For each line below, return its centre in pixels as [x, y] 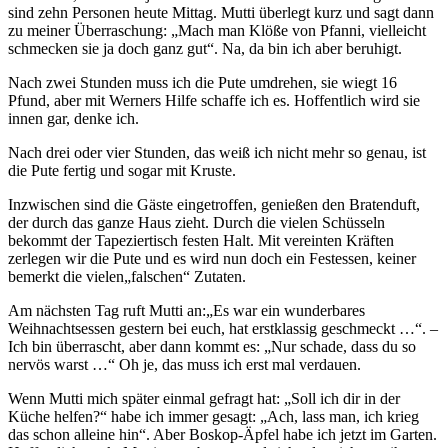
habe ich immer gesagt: [183, 416]
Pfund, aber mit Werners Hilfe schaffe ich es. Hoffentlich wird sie [214, 100]
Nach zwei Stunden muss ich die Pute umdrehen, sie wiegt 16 [202, 82]
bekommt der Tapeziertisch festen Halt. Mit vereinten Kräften [201, 240]
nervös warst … [58, 364]
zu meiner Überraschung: [89, 30]
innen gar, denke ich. [73, 118]
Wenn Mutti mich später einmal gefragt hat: [146, 398]
